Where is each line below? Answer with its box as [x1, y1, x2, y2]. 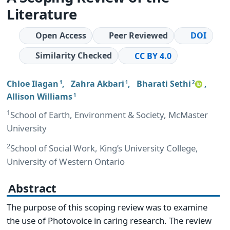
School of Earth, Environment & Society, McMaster [10, 108, 208, 121]
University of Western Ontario [7, 156, 125, 168]
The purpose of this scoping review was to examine [7, 201, 207, 214]
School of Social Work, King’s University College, [10, 142, 198, 155]
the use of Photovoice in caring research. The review [7, 215, 212, 227]
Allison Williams [7, 90, 72, 102]
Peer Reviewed [109, 29, 168, 41]
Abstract [8, 180, 56, 196]
